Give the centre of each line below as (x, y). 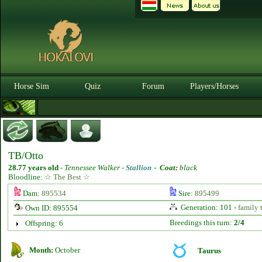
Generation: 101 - (208, 207)
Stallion (139, 168)
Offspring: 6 (44, 223)
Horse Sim (32, 86)
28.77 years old (33, 168)
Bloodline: (26, 177)
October (67, 250)
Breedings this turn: (201, 223)
